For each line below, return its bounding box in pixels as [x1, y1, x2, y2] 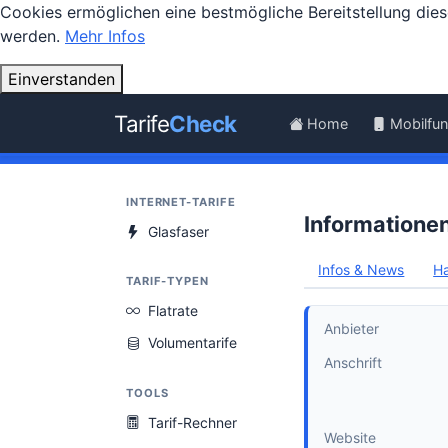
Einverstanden [8, 69, 115, 89]
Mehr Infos [65, 26, 145, 46]
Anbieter [324, 319, 379, 337]
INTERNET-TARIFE [126, 194, 236, 209]
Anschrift [324, 353, 382, 371]
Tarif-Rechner [148, 413, 237, 431]
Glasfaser [148, 222, 209, 240]
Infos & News [318, 261, 405, 279]
